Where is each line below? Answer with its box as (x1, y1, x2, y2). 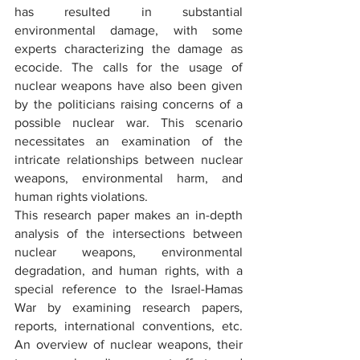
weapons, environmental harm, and (14, 171, 243, 185)
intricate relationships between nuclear (14, 153, 243, 166)
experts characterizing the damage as (14, 42, 243, 55)
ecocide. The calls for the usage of (14, 60, 243, 74)
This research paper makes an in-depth (14, 208, 243, 222)
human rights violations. (14, 190, 148, 203)
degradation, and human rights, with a (14, 264, 243, 277)
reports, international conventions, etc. (14, 319, 243, 333)
